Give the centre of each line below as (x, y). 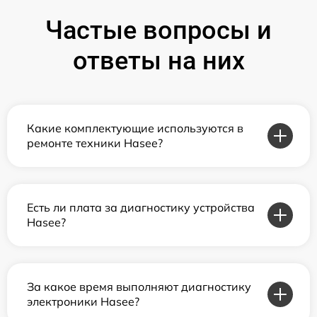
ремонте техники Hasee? (95, 143)
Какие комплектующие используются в (135, 128)
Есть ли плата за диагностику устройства (141, 207)
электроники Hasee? (83, 301)
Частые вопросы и (158, 30)
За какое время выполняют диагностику (139, 287)
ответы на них (158, 61)
